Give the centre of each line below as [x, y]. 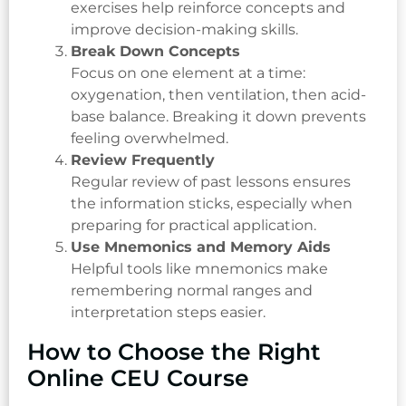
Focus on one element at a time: [188, 73]
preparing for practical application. [193, 226]
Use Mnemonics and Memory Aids [201, 247]
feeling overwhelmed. [150, 139]
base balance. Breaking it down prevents [218, 117]
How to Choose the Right [174, 351]
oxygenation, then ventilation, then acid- [218, 95]
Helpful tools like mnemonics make [199, 269]
